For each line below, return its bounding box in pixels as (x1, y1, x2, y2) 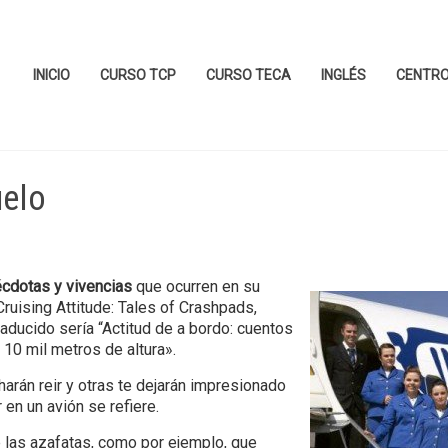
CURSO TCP (100, 67, 176, 83)
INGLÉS (321, 67, 366, 83)
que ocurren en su (132, 277, 261, 296)
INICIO (33, 67, 70, 83)
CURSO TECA (206, 67, 291, 83)
